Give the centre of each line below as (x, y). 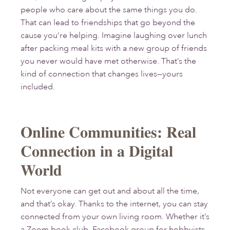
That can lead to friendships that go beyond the (108, 23)
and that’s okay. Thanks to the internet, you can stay (114, 204)
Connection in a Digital (97, 151)
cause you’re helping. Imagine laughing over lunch (114, 36)
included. (38, 87)
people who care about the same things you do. (109, 10)
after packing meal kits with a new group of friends (114, 49)
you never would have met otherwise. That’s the (108, 61)
